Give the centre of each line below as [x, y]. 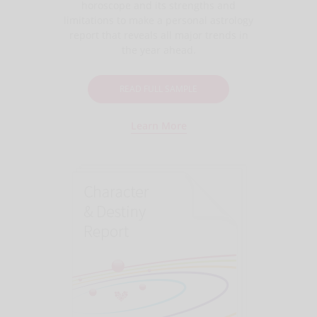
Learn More [158, 125]
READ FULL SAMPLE [158, 88]
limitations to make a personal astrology [158, 20]
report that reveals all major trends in [158, 35]
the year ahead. [158, 50]
